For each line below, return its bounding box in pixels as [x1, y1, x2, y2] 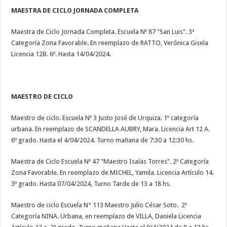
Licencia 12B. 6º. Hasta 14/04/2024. [11, 50, 111, 58]
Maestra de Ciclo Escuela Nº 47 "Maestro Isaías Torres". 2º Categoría [11, 157, 209, 165]
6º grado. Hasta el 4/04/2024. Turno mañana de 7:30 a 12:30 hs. [11, 136, 194, 144]
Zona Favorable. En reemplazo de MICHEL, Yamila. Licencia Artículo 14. [11, 168, 214, 176]
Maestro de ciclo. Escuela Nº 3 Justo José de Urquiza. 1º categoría [11, 113, 199, 122]
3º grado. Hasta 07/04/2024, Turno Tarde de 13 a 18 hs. [11, 179, 171, 187]
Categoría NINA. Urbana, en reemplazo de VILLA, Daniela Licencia [11, 212, 202, 220]
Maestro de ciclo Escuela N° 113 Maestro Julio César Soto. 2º [11, 201, 187, 209]
